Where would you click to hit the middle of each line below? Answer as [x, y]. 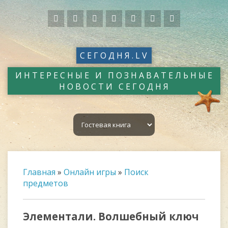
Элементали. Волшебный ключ [111, 216]
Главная [39, 172]
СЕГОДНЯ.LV [115, 55]
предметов [46, 183]
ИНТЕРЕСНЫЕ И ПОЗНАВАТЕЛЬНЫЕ [115, 75]
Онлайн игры [90, 172]
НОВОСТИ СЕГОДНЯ [115, 87]
